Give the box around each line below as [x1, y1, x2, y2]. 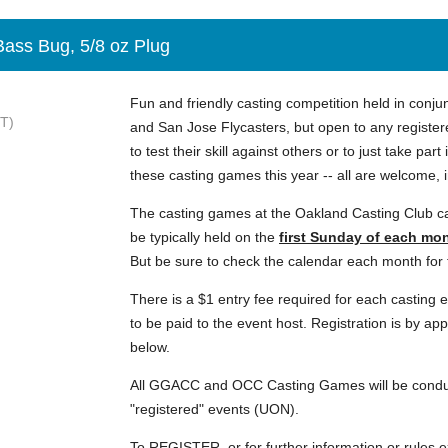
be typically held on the [130, 229, 279, 245]
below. [130, 339, 174, 355]
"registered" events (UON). [130, 401, 299, 417]
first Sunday [279, 229, 362, 245]
